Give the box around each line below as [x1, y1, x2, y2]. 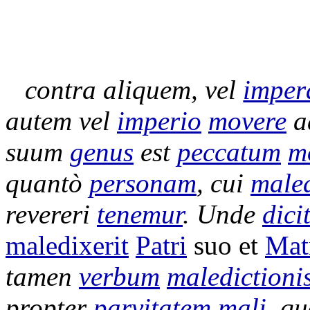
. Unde [183, 199, 262, 229]
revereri [6, 199, 90, 229]
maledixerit [6, 230, 129, 260]
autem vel [6, 106, 117, 136]
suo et [187, 230, 265, 260]
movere [208, 106, 286, 136]
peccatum [177, 137, 281, 167]
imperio [117, 106, 201, 136]
